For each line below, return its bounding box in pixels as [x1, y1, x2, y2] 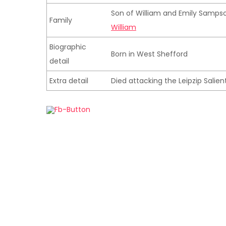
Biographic [49, 42, 86, 52]
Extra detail [49, 76, 88, 86]
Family [49, 15, 72, 25]
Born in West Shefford [111, 49, 188, 59]
